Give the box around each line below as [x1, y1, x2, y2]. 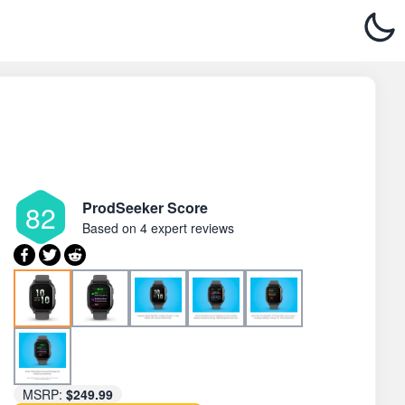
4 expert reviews [140, 219, 234, 237]
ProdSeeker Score [82, 197, 208, 218]
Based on [82, 219, 140, 237]
